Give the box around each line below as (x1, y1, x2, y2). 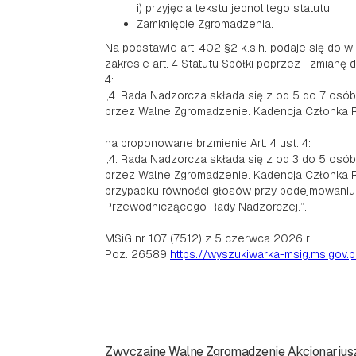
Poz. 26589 (105, 247, 170, 261)
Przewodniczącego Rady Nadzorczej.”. (105, 199, 307, 214)
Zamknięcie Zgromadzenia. (137, 17, 273, 31)
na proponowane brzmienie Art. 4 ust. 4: (105, 136, 311, 150)
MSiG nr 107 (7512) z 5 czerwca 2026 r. (105, 231, 311, 246)
